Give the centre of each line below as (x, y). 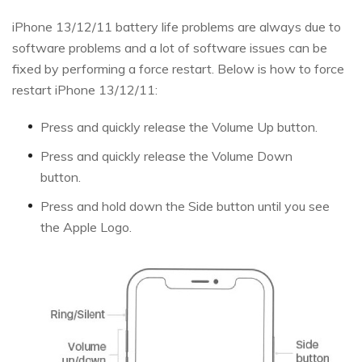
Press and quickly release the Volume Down (166, 156)
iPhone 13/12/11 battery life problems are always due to (177, 27)
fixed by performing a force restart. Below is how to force (178, 69)
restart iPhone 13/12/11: (85, 90)
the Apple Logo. (86, 227)
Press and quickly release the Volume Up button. (179, 127)
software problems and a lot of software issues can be (170, 48)
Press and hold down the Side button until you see (185, 206)
